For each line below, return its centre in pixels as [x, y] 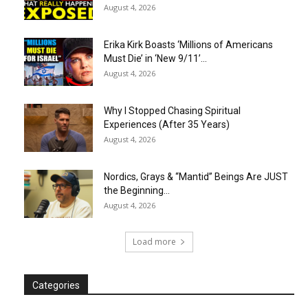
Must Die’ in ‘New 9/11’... [155, 59]
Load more [154, 242]
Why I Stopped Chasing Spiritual [172, 111]
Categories [56, 286]
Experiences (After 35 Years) [167, 125]
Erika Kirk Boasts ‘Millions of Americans [188, 45]
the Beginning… [137, 191]
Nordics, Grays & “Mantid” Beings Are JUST [196, 177]
